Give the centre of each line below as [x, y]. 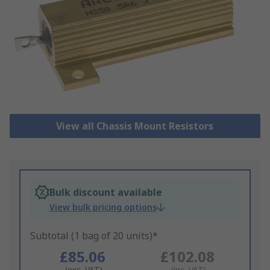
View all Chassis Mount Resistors [135, 126]
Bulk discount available [106, 193]
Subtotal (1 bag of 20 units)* [94, 236]
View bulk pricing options [103, 207]
